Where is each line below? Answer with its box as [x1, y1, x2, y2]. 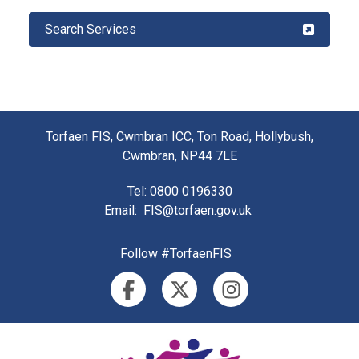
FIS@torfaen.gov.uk [143, 203, 252, 219]
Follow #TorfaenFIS [119, 246, 232, 262]
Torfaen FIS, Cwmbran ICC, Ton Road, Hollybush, [46, 129, 313, 145]
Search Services [44, 22, 136, 38]
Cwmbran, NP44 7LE [122, 148, 237, 164]
